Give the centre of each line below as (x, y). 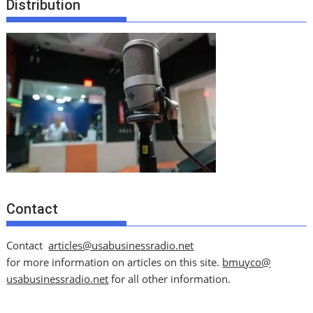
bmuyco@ (247, 262)
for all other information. (170, 279)
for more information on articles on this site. (115, 262)
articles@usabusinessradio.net (121, 246)
